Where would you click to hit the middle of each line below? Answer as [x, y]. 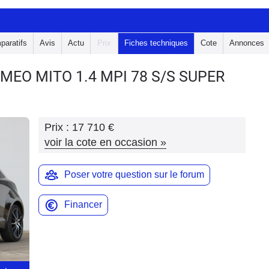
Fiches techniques [156, 43]
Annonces [247, 43]
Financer [83, 204]
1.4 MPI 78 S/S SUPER [150, 77]
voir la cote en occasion [101, 142]
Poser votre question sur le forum [134, 174]
